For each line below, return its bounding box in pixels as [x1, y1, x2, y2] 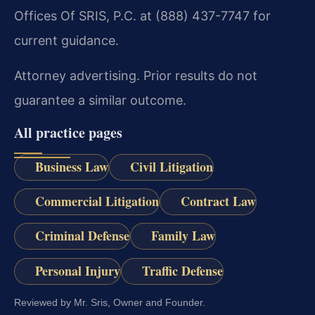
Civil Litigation [129, 157, 213, 176]
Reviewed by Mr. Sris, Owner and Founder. [14, 296, 205, 308]
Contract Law [180, 192, 256, 211]
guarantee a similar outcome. [14, 92, 186, 108]
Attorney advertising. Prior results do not [14, 67, 257, 83]
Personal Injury [34, 261, 120, 280]
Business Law [34, 157, 108, 176]
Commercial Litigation [34, 192, 159, 211]
